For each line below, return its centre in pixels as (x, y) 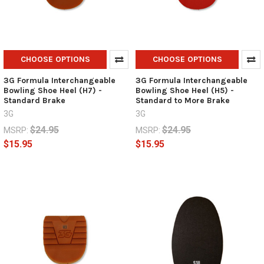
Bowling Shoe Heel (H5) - (184, 91)
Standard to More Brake (182, 101)
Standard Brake (34, 101)
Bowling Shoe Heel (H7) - (52, 91)
